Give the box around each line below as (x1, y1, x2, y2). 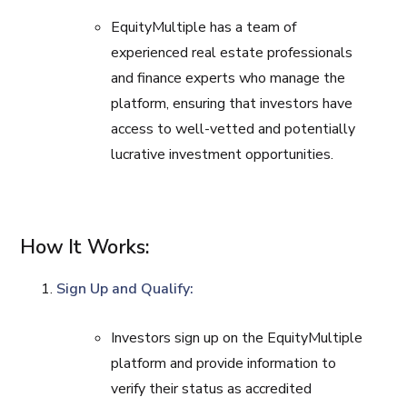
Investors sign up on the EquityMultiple (111, 328, 363, 348)
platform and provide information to (111, 353, 337, 373)
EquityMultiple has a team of (111, 17, 297, 37)
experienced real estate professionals (111, 43, 353, 63)
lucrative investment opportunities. (111, 144, 334, 164)
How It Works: (20, 233, 150, 261)
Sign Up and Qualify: (56, 279, 194, 299)
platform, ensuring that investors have (111, 94, 353, 114)
